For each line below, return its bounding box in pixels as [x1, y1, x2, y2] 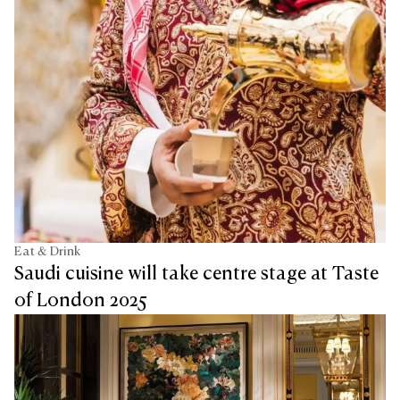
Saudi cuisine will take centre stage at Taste [14, 264, 379, 283]
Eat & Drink [14, 245, 80, 258]
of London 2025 [14, 291, 147, 310]
